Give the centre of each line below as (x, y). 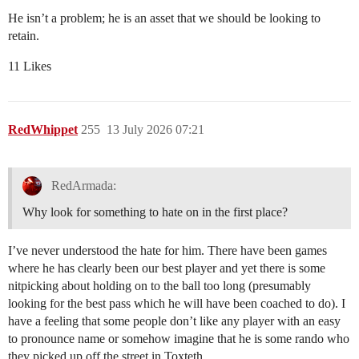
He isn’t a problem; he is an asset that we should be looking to (164, 18)
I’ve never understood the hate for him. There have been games (167, 250)
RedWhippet (43, 129)
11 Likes (30, 66)
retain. (24, 35)
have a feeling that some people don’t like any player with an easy (174, 321)
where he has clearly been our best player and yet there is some (167, 268)
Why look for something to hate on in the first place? (155, 212)
